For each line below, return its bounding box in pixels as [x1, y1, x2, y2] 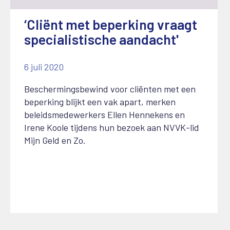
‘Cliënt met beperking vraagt [24, 16, 197, 33]
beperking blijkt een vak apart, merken [24, 96, 176, 108]
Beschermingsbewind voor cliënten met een [24, 83, 196, 95]
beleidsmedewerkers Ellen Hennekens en [24, 109, 185, 121]
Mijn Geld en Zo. [24, 135, 86, 146]
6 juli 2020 [24, 61, 64, 73]
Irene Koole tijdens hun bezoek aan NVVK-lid [24, 122, 199, 133]
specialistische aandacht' [24, 31, 179, 48]
